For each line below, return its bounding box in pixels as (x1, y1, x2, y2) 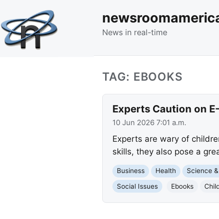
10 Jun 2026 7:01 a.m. (112, 118, 186, 127)
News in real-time (102, 27, 167, 37)
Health (155, 167, 176, 175)
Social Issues (116, 182, 158, 190)
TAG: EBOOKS (102, 69, 183, 84)
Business (116, 167, 145, 175)
